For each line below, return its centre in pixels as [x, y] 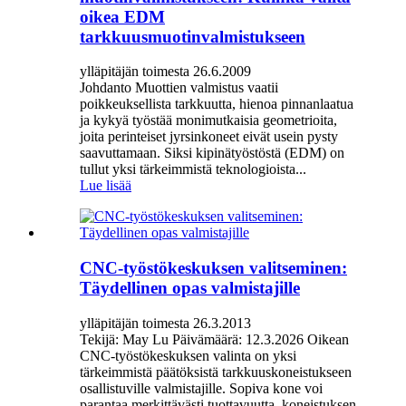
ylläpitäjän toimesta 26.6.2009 [165, 72]
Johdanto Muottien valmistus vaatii [179, 88]
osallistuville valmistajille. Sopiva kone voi [201, 388]
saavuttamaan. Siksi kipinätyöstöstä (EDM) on [212, 153]
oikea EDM [122, 16]
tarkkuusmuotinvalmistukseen [193, 36]
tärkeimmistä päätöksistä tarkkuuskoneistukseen [216, 372]
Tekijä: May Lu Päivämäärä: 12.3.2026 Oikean [214, 339]
